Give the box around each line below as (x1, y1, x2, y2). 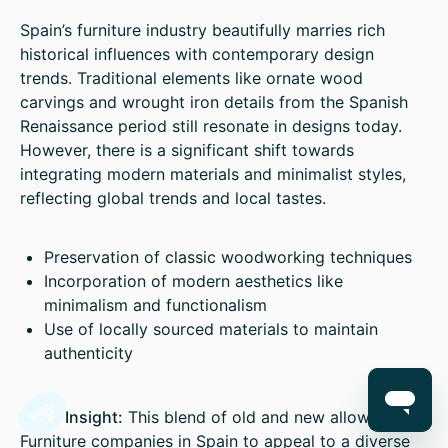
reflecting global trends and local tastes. (20, 188, 326, 208)
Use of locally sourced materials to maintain (44, 319, 378, 339)
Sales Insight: (20, 407, 123, 427)
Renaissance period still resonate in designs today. (20, 116, 402, 136)
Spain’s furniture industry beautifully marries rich (20, 20, 385, 40)
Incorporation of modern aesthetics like (44, 271, 343, 291)
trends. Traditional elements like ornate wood (20, 68, 363, 88)
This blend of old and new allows (123, 407, 378, 427)
